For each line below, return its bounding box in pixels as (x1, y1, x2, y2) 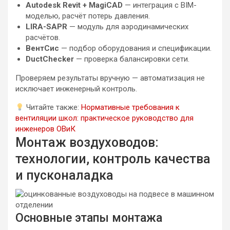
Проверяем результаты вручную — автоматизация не (15, 73, 205, 83)
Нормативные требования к (81, 103, 180, 112)
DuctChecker (26, 54, 74, 64)
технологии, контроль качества (15, 151, 210, 166)
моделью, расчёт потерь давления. (26, 11, 150, 21)
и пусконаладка (15, 168, 113, 183)
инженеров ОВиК (15, 124, 75, 133)
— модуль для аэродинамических (67, 22, 188, 31)
